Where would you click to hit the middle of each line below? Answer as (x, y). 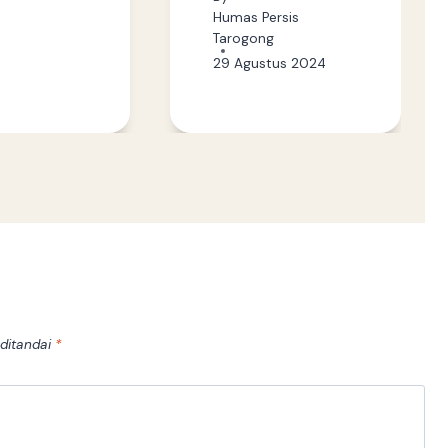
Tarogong (243, 38)
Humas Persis (255, 17)
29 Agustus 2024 (269, 63)
